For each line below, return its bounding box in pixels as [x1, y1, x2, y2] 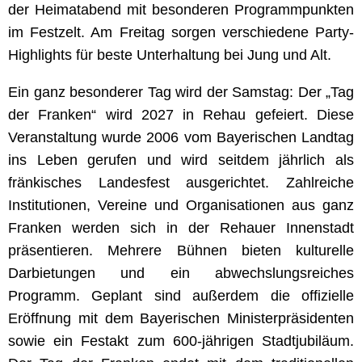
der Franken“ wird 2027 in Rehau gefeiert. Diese [8, 106, 354, 123]
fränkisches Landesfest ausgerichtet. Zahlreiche [8, 174, 354, 191]
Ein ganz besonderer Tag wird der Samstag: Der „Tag [8, 83, 354, 100]
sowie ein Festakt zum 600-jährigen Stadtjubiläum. [8, 332, 354, 349]
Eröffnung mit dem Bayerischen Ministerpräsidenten [8, 309, 354, 326]
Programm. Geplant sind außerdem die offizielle [8, 287, 354, 304]
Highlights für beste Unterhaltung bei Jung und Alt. [8, 46, 331, 63]
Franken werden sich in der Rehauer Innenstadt [8, 219, 354, 236]
